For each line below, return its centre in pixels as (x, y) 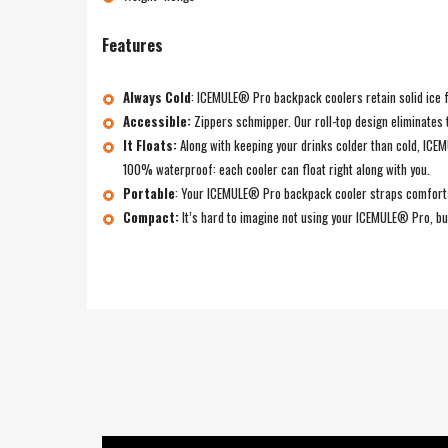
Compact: (152, 216)
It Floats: (151, 144)
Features (132, 44)
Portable (148, 192)
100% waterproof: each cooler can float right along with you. (276, 168)
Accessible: (158, 120)
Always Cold (156, 96)
